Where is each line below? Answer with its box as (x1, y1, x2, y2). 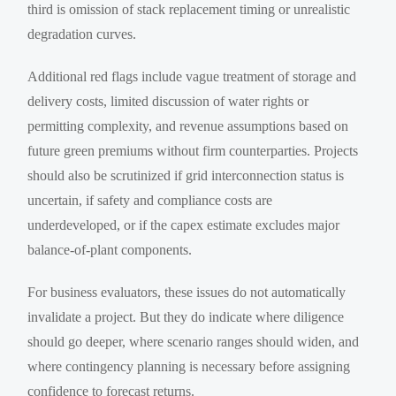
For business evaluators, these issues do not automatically (27, 284, 346, 300)
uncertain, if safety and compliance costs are (27, 192, 273, 208)
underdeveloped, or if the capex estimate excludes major (27, 217, 340, 232)
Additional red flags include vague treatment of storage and (27, 68, 357, 84)
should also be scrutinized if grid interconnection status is (27, 167, 345, 183)
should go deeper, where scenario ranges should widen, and (27, 333, 360, 349)
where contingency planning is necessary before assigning (27, 358, 351, 374)
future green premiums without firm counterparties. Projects (27, 142, 359, 158)
